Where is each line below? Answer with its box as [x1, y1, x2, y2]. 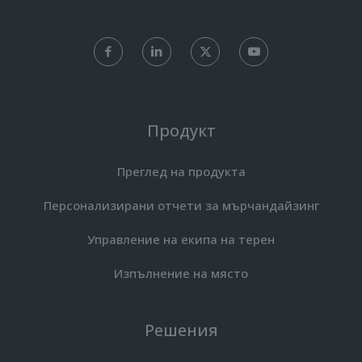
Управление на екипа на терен [87, 230, 275, 247]
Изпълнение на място [114, 264, 248, 281]
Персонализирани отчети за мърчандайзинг [43, 196, 319, 213]
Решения [144, 318, 218, 341]
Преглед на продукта [116, 162, 246, 179]
